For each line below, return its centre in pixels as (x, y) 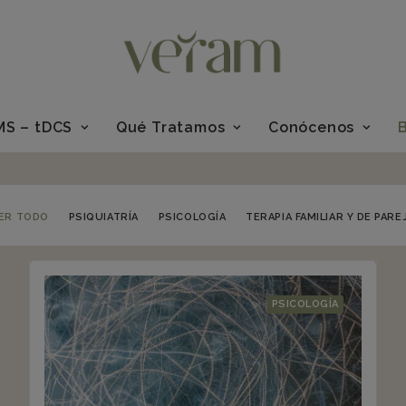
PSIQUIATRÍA (103, 217)
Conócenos (312, 127)
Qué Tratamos (170, 127)
